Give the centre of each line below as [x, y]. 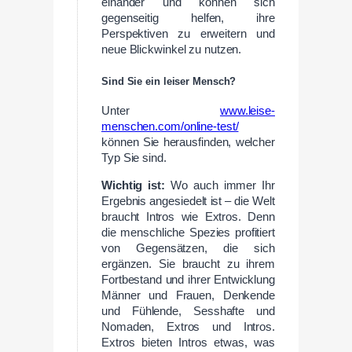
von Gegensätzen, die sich [188, 248]
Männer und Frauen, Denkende [188, 295]
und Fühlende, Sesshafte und [188, 311]
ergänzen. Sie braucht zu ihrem [188, 264]
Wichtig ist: [133, 185]
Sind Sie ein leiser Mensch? [169, 82]
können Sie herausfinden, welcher [188, 143]
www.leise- [247, 111]
